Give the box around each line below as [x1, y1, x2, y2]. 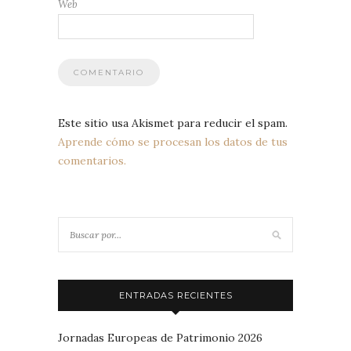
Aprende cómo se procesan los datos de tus [58, 135, 288, 150]
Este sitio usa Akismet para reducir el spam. [58, 116, 288, 131]
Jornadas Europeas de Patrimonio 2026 [58, 331, 262, 346]
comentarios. [58, 154, 126, 168]
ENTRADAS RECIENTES [118, 290, 233, 302]
